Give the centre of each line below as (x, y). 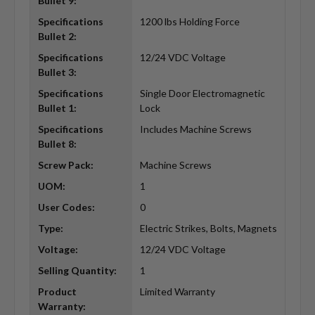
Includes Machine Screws (195, 129)
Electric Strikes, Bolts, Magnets (208, 229)
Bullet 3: (57, 72)
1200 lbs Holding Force (189, 22)
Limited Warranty (177, 292)
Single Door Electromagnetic (202, 94)
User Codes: (66, 207)
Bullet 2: (57, 37)
